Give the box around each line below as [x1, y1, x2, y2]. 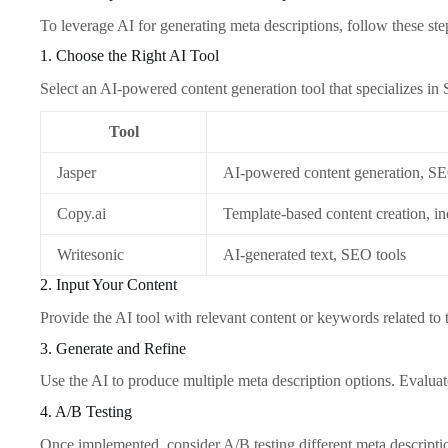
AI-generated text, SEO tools [223, 246, 406, 264]
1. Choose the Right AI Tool [40, 47, 219, 65]
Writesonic [57, 246, 124, 264]
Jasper [57, 164, 96, 182]
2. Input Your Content [40, 276, 177, 294]
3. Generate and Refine [40, 339, 186, 357]
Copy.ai [57, 205, 106, 223]
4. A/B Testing [40, 403, 132, 421]
